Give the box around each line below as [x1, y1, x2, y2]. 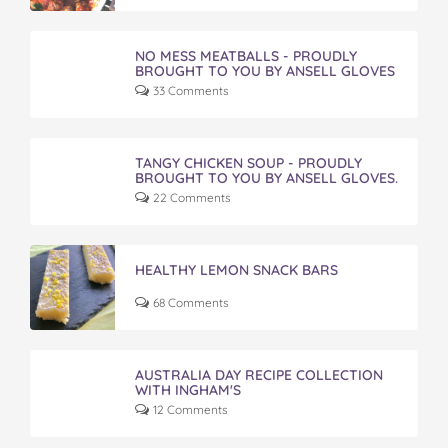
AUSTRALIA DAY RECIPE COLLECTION [135, 366, 383, 384]
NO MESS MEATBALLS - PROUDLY [135, 47, 357, 65]
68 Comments [153, 295, 229, 310]
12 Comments [153, 402, 228, 417]
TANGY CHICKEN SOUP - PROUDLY [135, 154, 362, 172]
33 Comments [153, 83, 229, 98]
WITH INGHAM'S [135, 381, 241, 399]
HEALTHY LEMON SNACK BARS [135, 261, 338, 279]
